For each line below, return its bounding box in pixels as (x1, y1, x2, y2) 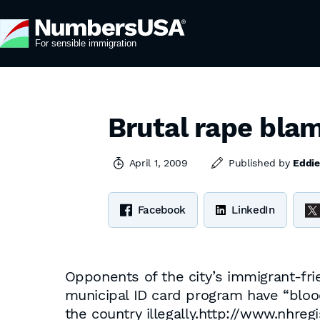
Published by (228, 157, 294, 169)
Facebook (137, 204, 186, 216)
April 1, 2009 (129, 157, 188, 169)
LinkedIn (231, 204, 275, 216)
